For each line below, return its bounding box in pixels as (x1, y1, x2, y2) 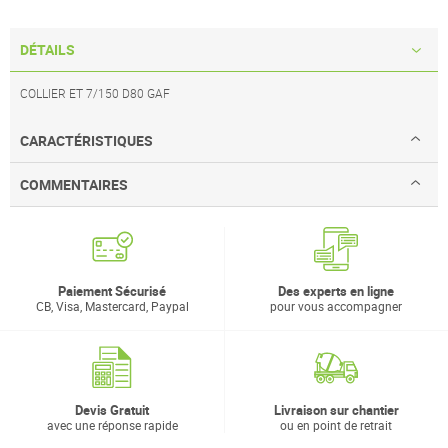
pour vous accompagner (270, 298, 402, 315)
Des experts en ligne (278, 282, 394, 301)
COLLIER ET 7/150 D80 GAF (20, 85, 170, 102)
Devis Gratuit (75, 401, 149, 420)
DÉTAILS (20, 40, 75, 60)
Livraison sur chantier (273, 401, 399, 420)
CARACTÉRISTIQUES (20, 131, 153, 151)
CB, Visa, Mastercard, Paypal (35, 298, 189, 315)
